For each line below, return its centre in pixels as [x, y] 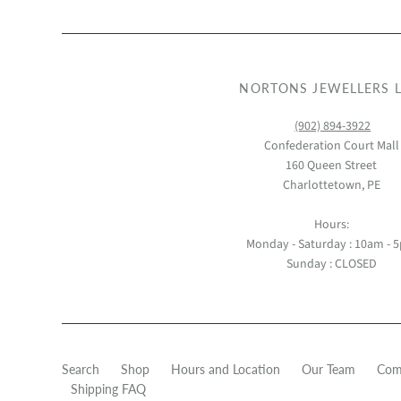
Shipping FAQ [108, 389]
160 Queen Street [332, 166]
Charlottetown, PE [331, 186]
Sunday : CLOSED [331, 264]
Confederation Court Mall [331, 146]
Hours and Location [225, 370]
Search [80, 370]
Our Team [328, 370]
